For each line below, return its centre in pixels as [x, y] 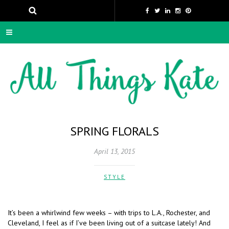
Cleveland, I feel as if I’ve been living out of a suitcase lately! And [109, 223]
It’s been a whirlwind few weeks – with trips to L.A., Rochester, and [109, 213]
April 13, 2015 [114, 152]
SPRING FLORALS [114, 131]
